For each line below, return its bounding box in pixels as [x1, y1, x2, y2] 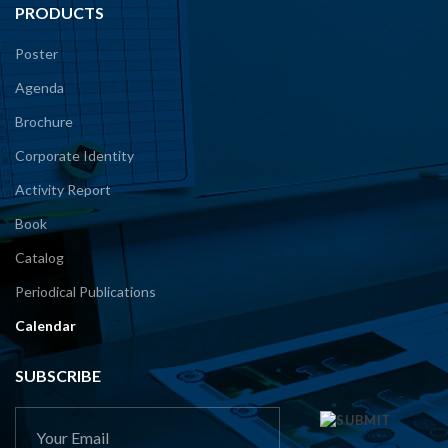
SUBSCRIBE [15, 365, 101, 385]
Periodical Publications [15, 282, 156, 300]
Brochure [15, 112, 73, 130]
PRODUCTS [15, 2, 104, 22]
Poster [15, 44, 58, 62]
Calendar [15, 316, 76, 334]
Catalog [15, 248, 64, 266]
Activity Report [15, 180, 111, 198]
